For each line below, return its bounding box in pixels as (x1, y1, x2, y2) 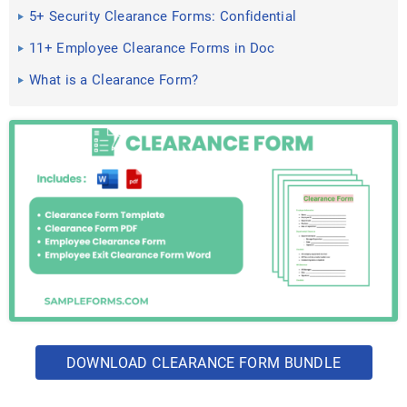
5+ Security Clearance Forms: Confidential (29, 8, 297, 25)
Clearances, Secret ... (29, 30, 164, 46)
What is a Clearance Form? (29, 72, 199, 88)
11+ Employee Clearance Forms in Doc (29, 40, 275, 56)
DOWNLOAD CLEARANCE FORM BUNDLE (65, 353, 342, 372)
